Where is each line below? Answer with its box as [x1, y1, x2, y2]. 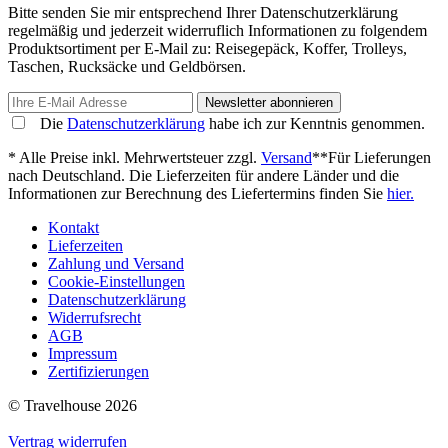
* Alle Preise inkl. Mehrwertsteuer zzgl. [8, 149, 261, 167]
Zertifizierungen [48, 363, 149, 381]
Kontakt [48, 219, 99, 237]
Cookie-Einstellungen [48, 273, 185, 291]
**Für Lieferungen [312, 149, 431, 167]
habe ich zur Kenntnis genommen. [205, 115, 425, 133]
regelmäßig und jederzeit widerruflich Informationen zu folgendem [8, 22, 427, 40]
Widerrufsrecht [48, 309, 141, 327]
